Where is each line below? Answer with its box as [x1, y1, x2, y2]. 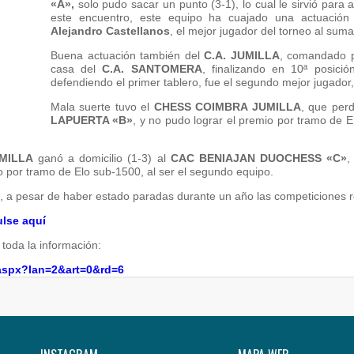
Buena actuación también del [51, 49, 205, 62]
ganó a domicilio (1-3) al [33, 152, 171, 164]
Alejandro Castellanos [51, 24, 170, 37]
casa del [51, 62, 103, 75]
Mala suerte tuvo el [51, 100, 154, 113]
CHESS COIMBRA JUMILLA [153, 100, 301, 113]
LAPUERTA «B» [51, 114, 134, 126]
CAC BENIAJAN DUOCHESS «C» [170, 152, 347, 164]
